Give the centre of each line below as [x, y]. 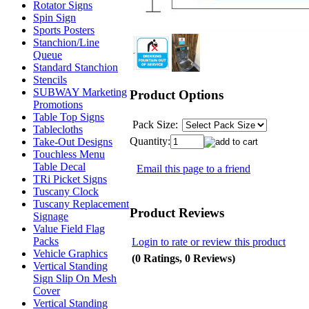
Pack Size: [155, 124]
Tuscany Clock [66, 191]
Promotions [58, 104]
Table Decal [59, 167]
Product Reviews [177, 212]
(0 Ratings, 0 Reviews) [183, 258]
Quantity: [150, 141]
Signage [51, 216]
